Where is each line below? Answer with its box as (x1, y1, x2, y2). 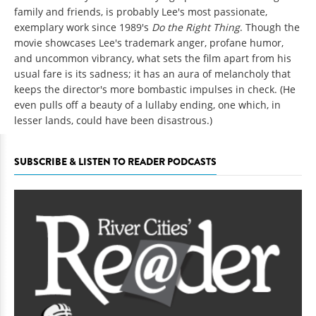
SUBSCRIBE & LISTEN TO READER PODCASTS (14, 154, 217, 169)
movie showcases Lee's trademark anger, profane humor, (14, 36, 284, 50)
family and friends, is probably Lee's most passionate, (14, 5, 267, 19)
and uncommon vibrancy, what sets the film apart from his (14, 51, 291, 66)
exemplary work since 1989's (14, 20, 152, 35)
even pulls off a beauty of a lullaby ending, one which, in (14, 98, 281, 112)
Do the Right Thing (152, 20, 240, 35)
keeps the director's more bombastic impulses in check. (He (14, 83, 296, 97)
